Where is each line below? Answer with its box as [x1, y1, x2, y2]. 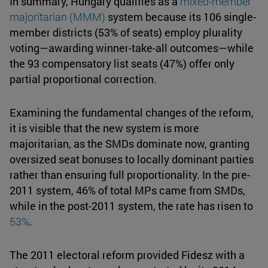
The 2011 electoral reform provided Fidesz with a [10, 248, 245, 263]
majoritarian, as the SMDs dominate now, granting [10, 136, 249, 151]
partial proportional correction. [10, 72, 157, 87]
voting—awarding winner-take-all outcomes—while [10, 41, 254, 56]
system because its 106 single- [105, 10, 256, 25]
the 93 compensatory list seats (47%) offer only [10, 56, 234, 71]
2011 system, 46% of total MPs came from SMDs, [10, 183, 245, 198]
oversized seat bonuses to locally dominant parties [10, 152, 254, 167]
